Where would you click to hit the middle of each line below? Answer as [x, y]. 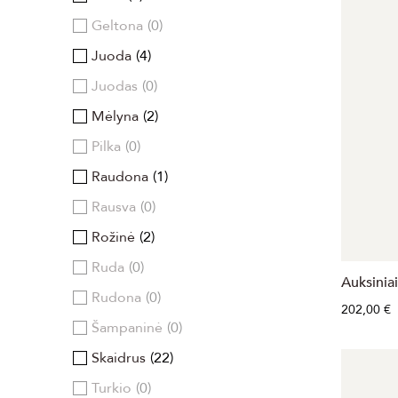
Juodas [115, 86]
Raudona [120, 176]
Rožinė [113, 237]
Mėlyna [115, 116]
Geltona [117, 25]
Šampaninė [127, 327]
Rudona [116, 297]
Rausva [114, 207]
